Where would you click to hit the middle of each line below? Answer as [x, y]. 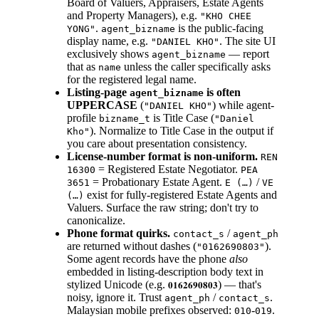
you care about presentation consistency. [157, 144]
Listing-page [98, 93]
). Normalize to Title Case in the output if [182, 131]
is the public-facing [219, 28]
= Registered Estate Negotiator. [168, 169]
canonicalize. [96, 221]
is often [222, 93]
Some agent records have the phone [148, 259]
